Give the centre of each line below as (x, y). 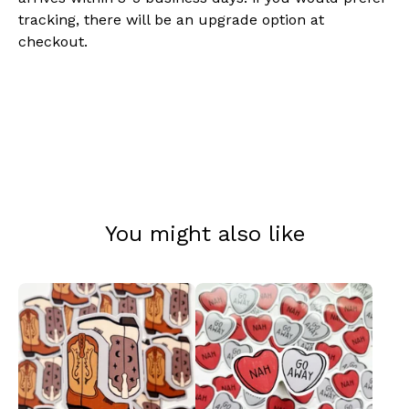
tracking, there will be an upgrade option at (171, 20)
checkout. (53, 42)
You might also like (204, 234)
